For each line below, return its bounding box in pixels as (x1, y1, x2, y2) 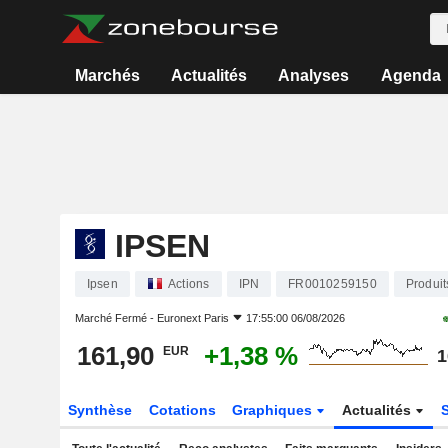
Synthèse (67, 402, 132, 418)
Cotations (148, 402, 216, 418)
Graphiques (232, 402, 317, 418)
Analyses (278, 67, 350, 84)
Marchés (74, 67, 140, 84)
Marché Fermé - (74, 312, 157, 324)
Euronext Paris (156, 312, 229, 324)
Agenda (380, 67, 441, 84)
